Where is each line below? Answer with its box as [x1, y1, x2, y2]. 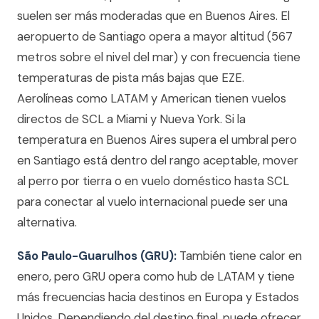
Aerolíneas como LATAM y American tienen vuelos [17, 90, 286, 106]
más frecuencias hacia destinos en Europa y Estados [17, 289, 299, 305]
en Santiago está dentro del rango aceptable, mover [17, 152, 298, 168]
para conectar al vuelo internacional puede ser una [17, 194, 288, 209]
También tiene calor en [177, 248, 302, 263]
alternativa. [17, 214, 77, 230]
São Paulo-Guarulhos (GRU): [17, 248, 177, 263]
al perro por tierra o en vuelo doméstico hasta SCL [17, 173, 289, 189]
